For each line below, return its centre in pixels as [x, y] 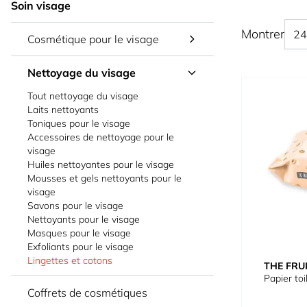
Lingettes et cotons [70, 260]
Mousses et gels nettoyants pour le [105, 178]
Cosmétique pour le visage [93, 39]
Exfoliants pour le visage [81, 247]
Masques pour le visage [79, 233]
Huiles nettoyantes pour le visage [101, 164]
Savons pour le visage [75, 206]
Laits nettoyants [63, 110]
